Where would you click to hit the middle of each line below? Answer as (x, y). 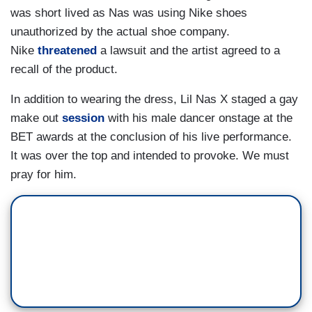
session (83, 118)
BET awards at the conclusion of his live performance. (151, 136)
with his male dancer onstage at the (198, 118)
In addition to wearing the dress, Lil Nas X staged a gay (154, 99)
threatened (67, 50)
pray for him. (44, 174)
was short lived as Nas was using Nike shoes (129, 13)
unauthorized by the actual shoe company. (120, 31)
